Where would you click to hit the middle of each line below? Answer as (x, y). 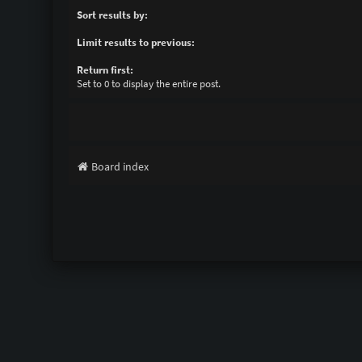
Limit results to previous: (135, 43)
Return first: (105, 70)
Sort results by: (112, 15)
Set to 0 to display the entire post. (148, 84)
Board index (120, 167)
